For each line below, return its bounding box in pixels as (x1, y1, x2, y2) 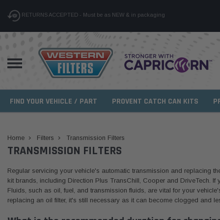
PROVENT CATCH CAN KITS (112, 96, 198, 107)
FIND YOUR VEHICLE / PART (10, 96, 97, 107)
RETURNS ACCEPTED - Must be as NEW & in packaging (20, 12, 165, 18)
